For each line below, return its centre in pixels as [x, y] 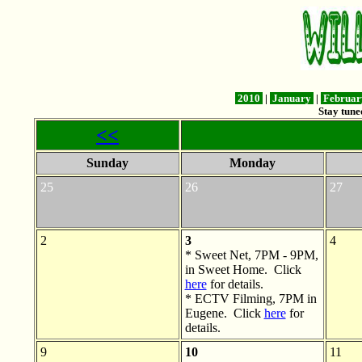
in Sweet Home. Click [243, 269]
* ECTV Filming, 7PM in [250, 298]
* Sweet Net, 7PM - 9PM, [251, 255]
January [291, 98]
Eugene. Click [224, 313]
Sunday [107, 162]
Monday [252, 162]
